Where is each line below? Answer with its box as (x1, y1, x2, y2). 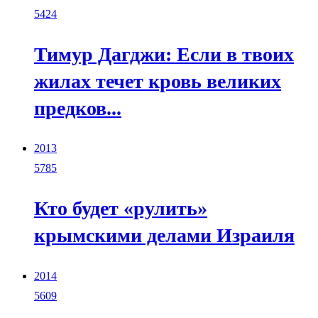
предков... (34, 97, 121, 119)
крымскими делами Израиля (34, 224, 295, 247)
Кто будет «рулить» (34, 197, 207, 220)
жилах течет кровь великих (34, 70, 281, 92)
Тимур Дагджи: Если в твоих (34, 43, 294, 65)
